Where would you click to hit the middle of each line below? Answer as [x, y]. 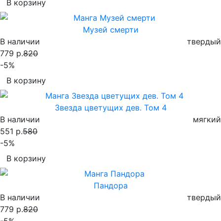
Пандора [110, 185]
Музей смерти [110, 29]
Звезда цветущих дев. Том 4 [110, 107]
